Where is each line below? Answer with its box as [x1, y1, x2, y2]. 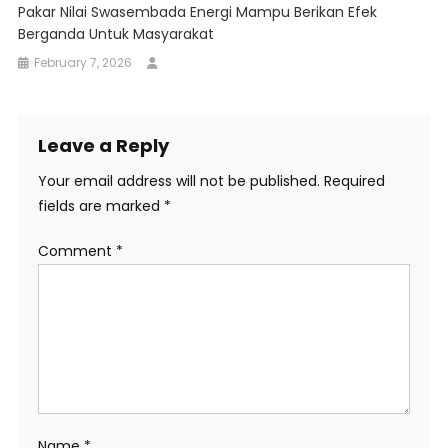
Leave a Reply [37, 133, 169, 159]
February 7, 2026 [34, 54, 133, 72]
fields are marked [37, 196, 164, 217]
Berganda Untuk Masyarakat [18, 24, 215, 45]
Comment [37, 241, 116, 262]
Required [323, 171, 385, 192]
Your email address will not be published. [37, 171, 320, 192]
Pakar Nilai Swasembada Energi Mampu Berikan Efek [18, 2, 378, 23]
